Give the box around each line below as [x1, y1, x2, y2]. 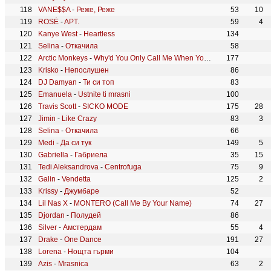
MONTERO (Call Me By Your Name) [74, 199, 192, 207]
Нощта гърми [68, 247, 114, 256]
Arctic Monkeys [38, 54, 88, 62]
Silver [38, 223, 57, 232]
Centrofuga [105, 163, 142, 171]
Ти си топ [83, 78, 114, 87]
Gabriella [38, 151, 68, 159]
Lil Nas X [38, 199, 68, 207]
